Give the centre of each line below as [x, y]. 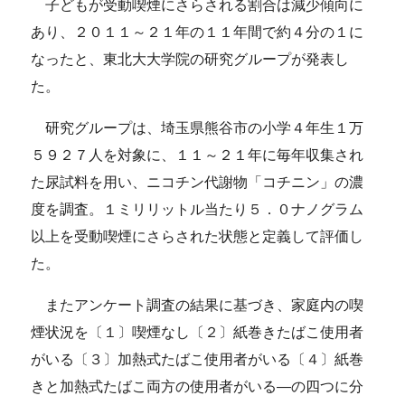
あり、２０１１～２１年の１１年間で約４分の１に [198, 32]
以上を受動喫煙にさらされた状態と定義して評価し [198, 236]
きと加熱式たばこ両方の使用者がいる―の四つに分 [198, 386]
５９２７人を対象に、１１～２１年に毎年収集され [198, 155]
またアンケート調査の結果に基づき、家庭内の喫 [198, 305]
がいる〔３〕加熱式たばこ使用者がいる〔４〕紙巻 [198, 359]
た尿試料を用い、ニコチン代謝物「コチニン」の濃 [198, 182]
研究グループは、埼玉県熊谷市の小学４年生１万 [198, 127]
